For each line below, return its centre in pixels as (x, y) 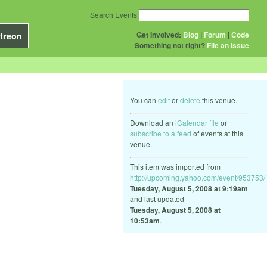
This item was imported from (175, 167)
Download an (153, 122)
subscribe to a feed (161, 133)
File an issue (228, 45)
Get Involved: (159, 35)
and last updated (157, 199)
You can (144, 100)
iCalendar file (197, 122)
